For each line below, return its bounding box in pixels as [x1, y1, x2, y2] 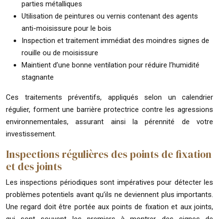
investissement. [6, 129, 56, 138]
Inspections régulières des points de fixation [6, 147, 212, 161]
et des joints [6, 159, 62, 174]
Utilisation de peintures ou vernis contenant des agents [22, 11, 198, 21]
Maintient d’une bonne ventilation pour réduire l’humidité [22, 60, 199, 69]
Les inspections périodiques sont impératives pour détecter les [6, 177, 213, 187]
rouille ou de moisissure [22, 48, 98, 57]
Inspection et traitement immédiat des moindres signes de [22, 36, 209, 45]
